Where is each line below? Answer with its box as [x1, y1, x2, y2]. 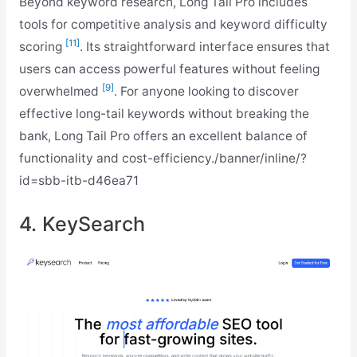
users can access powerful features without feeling [18, 61, 320, 76]
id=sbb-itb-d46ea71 [18, 172, 139, 188]
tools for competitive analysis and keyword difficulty [18, 16, 328, 32]
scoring [18, 38, 65, 54]
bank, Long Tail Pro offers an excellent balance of [18, 127, 308, 143]
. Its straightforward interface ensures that [79, 38, 330, 54]
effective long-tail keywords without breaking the [18, 105, 309, 121]
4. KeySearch [18, 212, 145, 237]
